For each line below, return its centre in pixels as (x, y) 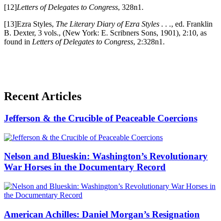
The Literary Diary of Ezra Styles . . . (113, 24)
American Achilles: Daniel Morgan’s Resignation (102, 214)
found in (18, 42)
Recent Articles (43, 96)
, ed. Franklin (192, 24)
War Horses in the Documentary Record (85, 167)
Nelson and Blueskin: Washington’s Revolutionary (106, 156)
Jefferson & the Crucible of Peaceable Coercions (101, 118)
